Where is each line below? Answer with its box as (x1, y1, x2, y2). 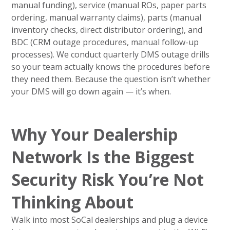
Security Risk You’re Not (11, 168, 204, 190)
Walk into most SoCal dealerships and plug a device (11, 214, 208, 225)
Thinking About (11, 190, 134, 213)
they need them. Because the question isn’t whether (11, 73, 211, 85)
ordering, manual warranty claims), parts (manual (11, 11, 202, 23)
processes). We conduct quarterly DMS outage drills (11, 48, 210, 60)
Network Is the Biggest (11, 145, 195, 168)
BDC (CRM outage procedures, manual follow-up (11, 36, 199, 48)
